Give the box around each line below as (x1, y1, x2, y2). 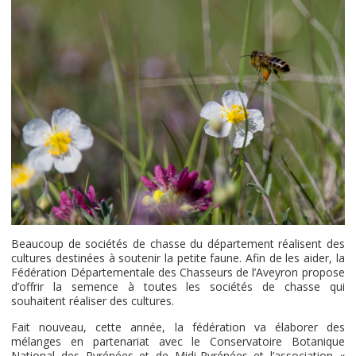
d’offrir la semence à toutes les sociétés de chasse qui (11, 279, 345, 295)
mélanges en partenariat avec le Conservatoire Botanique (11, 334, 345, 350)
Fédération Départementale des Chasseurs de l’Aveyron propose (11, 265, 345, 281)
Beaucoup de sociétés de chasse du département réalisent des (11, 236, 345, 252)
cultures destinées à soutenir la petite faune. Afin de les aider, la (11, 250, 345, 266)
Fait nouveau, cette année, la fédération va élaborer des (11, 319, 345, 335)
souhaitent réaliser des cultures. (11, 293, 175, 309)
